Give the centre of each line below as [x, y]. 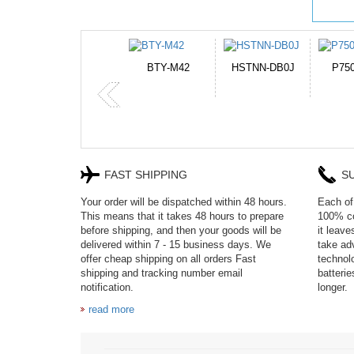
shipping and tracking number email [162, 273]
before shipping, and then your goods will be [181, 230]
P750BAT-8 [168, 68]
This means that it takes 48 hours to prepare [182, 216]
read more [111, 309]
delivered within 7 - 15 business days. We [176, 245]
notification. [107, 287]
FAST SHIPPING [146, 175]
